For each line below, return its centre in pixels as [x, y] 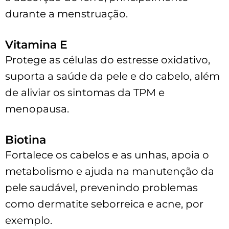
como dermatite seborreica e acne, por [104, 204]
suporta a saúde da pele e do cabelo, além [112, 76]
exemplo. [29, 220]
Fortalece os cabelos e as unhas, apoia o [107, 155]
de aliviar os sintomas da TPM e [85, 92]
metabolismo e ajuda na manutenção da [110, 171]
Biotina [26, 140]
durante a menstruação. [66, 14]
